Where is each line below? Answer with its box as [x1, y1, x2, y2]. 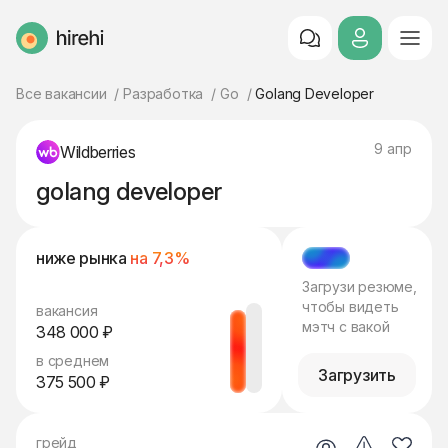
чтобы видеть [302, 298, 399, 315]
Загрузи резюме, [302, 278, 417, 295]
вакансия [36, 302, 98, 319]
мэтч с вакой [302, 318, 390, 335]
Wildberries [60, 142, 136, 162]
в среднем [36, 352, 110, 369]
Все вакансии [16, 85, 107, 102]
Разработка [123, 85, 204, 102]
